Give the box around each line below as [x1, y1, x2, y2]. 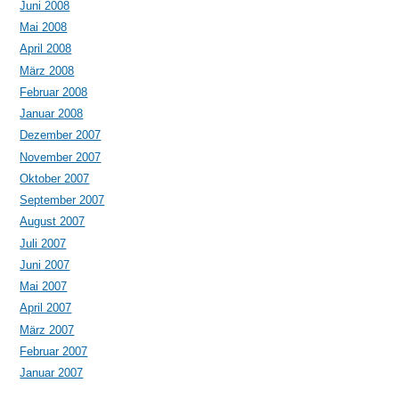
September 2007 [20, 193, 105, 208]
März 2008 [20, 63, 75, 77]
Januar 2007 [20, 366, 84, 380]
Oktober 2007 [20, 171, 90, 185]
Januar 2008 [20, 107, 84, 121]
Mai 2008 [20, 20, 68, 35]
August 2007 [20, 215, 85, 229]
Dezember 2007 [20, 128, 102, 142]
